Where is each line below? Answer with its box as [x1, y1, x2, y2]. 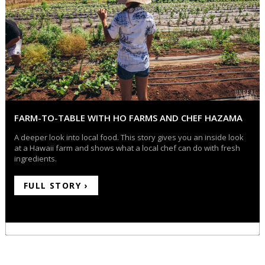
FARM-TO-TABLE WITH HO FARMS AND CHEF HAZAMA [14, 112, 243, 124]
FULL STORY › [23, 180, 88, 192]
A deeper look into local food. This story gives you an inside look [14, 132, 244, 143]
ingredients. [14, 153, 57, 164]
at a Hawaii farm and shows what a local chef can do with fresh [14, 143, 240, 154]
